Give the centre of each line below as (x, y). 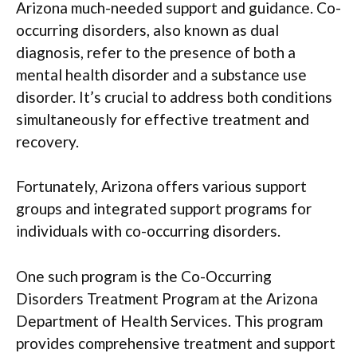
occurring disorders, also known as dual (147, 29)
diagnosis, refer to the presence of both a (156, 52)
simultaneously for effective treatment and (163, 119)
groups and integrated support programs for (164, 208)
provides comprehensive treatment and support (176, 343)
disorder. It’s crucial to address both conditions (174, 96)
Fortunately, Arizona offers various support (161, 186)
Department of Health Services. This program (169, 320)
